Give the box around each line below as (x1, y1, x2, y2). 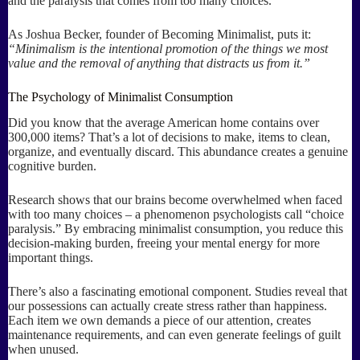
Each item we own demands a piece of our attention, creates (8, 313, 311, 328)
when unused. (8, 342, 79, 357)
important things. (8, 251, 93, 265)
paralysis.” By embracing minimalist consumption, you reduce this (8, 222, 343, 236)
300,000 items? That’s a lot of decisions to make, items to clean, (8, 130, 330, 145)
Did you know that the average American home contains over (8, 116, 319, 130)
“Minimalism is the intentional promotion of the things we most (8, 41, 328, 55)
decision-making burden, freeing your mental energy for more (8, 236, 320, 251)
